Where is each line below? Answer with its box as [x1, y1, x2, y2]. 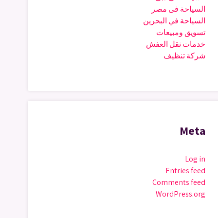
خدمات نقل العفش [146, 39, 205, 49]
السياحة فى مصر [151, 4, 205, 14]
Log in [185, 154, 205, 164]
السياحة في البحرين [143, 16, 205, 26]
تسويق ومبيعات [156, 27, 205, 37]
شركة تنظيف [163, 51, 205, 61]
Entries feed [165, 165, 205, 176]
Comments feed [152, 177, 205, 187]
